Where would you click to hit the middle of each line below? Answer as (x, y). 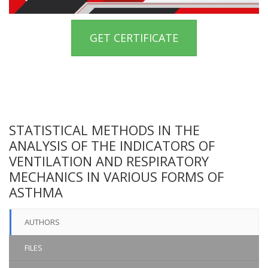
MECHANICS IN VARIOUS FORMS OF (116, 177)
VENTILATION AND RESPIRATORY (109, 161)
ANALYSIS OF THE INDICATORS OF (112, 146)
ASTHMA (36, 192)
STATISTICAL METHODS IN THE (104, 130)
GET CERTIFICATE (134, 38)
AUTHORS (42, 222)
